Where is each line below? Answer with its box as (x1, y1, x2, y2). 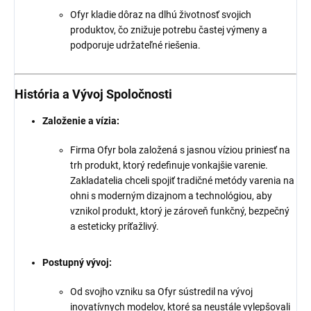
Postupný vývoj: (42, 257, 112, 269)
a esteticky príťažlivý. (70, 221, 159, 233)
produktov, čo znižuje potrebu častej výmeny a (70, 24, 267, 36)
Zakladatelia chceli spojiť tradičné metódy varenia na (70, 175, 294, 187)
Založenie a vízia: (42, 115, 119, 127)
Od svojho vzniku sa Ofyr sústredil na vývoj (70, 286, 253, 298)
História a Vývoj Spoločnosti (15, 87, 172, 102)
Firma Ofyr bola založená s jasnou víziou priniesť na (70, 144, 290, 156)
